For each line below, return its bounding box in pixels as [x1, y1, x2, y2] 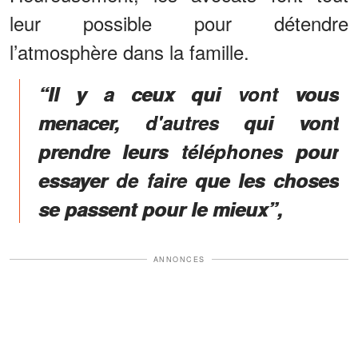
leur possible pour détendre [10, 8, 348, 37]
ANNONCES [153, 253, 205, 265]
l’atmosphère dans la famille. [10, 37, 249, 66]
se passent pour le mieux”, [38, 194, 283, 222]
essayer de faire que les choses [38, 165, 339, 193]
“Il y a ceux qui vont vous [38, 79, 339, 107]
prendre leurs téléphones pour [38, 137, 339, 165]
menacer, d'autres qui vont [38, 108, 339, 136]
